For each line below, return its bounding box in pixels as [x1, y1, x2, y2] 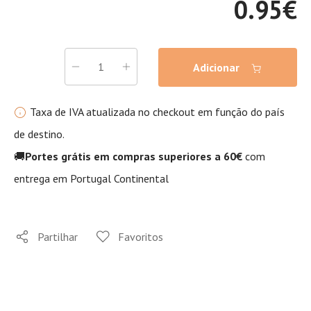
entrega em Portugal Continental [14, 171, 169, 185]
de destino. [14, 127, 65, 141]
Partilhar [37, 230, 78, 244]
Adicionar [193, 60, 242, 74]
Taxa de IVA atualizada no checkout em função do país [30, 105, 285, 119]
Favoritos [118, 230, 163, 244]
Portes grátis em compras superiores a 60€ [25, 149, 245, 163]
